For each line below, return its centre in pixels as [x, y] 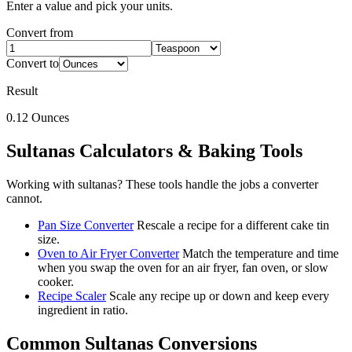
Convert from [40, 33]
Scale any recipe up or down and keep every [219, 296]
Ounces [50, 118]
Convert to [33, 64]
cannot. [24, 199]
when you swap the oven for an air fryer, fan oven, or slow [183, 268]
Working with [42, 185]
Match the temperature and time [260, 254]
